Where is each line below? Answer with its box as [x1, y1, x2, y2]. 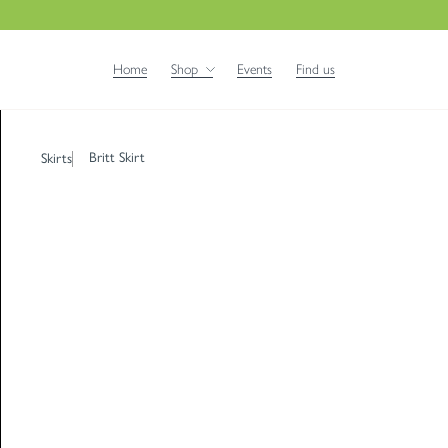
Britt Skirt [89, 149, 145, 166]
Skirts [41, 149, 72, 167]
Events [236, 60, 272, 78]
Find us [295, 60, 335, 78]
